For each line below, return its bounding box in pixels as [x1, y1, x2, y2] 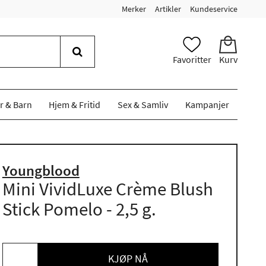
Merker [122, 4, 146, 14]
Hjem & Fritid [49, 99, 101, 110]
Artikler [155, 4, 181, 14]
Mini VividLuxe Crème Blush [2, 177, 213, 200]
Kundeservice [190, 4, 237, 14]
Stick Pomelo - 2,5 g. [2, 197, 156, 220]
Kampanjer [185, 99, 229, 110]
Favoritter [172, 53, 211, 65]
